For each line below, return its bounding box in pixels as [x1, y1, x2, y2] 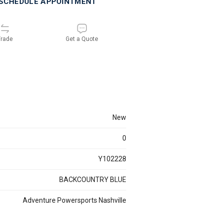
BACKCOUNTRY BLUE [64, 176, 126, 184]
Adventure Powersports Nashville [28, 196, 126, 204]
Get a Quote [65, 36, 98, 42]
